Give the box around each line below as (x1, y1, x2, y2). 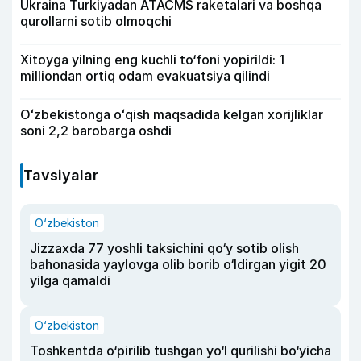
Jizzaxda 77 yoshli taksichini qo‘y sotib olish (30, 240, 299, 257)
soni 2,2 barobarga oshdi (20, 122, 172, 139)
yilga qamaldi (30, 272, 110, 289)
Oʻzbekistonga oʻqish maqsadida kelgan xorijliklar (20, 106, 323, 123)
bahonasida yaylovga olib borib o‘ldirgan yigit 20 (30, 256, 326, 273)
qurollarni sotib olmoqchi (20, 13, 172, 30)
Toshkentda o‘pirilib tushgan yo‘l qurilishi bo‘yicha (30, 342, 331, 359)
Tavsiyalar (23, 167, 98, 185)
